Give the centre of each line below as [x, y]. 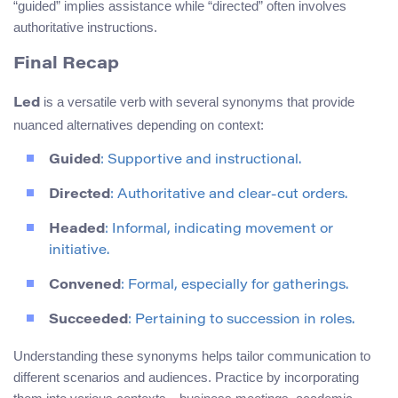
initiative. [79, 251]
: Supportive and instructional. [201, 161]
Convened [85, 286]
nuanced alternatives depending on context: [139, 125]
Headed [77, 230]
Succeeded [88, 321]
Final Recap [66, 65]
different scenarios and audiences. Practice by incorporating [186, 378]
